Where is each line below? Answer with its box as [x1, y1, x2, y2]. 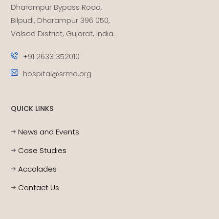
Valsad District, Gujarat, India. [11, 28, 115, 39]
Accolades [18, 164, 57, 175]
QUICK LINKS [11, 104, 54, 114]
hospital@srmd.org [23, 68, 92, 79]
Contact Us [18, 182, 60, 193]
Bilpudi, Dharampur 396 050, [11, 15, 110, 26]
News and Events [18, 127, 80, 137]
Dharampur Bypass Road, [11, 2, 103, 13]
